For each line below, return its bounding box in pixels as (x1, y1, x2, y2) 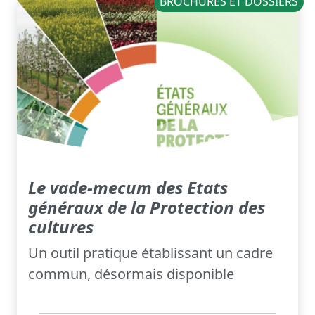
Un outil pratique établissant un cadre (28, 243, 273, 263)
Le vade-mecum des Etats (28, 176, 228, 200)
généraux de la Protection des (28, 195, 265, 219)
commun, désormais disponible (28, 264, 234, 284)
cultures (28, 215, 94, 239)
